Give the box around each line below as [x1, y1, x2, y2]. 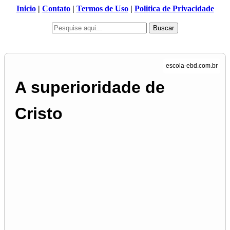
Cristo [15, 104, 63, 123]
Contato [42, 4, 70, 13]
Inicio [16, 4, 36, 13]
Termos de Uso [76, 4, 128, 13]
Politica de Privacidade [134, 4, 214, 13]
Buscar [153, 24, 174, 32]
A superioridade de [15, 78, 165, 97]
